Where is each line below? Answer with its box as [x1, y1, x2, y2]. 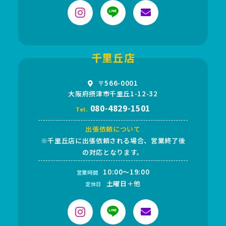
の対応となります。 [82, 147, 144, 157]
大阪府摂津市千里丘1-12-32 [68, 88, 158, 98]
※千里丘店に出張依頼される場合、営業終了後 [40, 135, 186, 145]
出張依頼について [85, 124, 141, 134]
